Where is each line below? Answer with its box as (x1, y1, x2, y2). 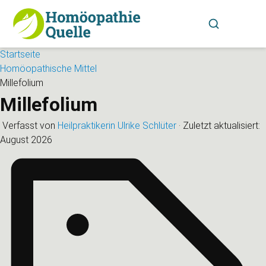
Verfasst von (2, 120, 58, 131)
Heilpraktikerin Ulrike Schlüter (58, 120, 176, 131)
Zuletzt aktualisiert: (180, 120, 260, 131)
